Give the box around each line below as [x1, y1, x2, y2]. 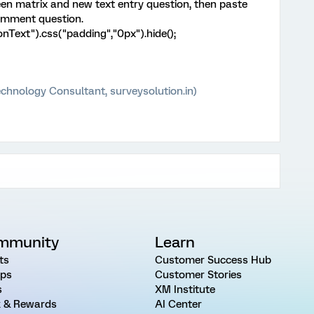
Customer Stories [154, 268, 242, 281]
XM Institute [154, 283, 215, 296]
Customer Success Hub [154, 254, 271, 266]
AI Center [154, 298, 202, 310]
